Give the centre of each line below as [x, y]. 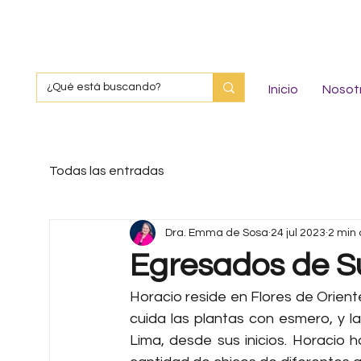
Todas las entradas [107, 171]
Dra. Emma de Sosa [217, 232]
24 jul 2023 [298, 232]
